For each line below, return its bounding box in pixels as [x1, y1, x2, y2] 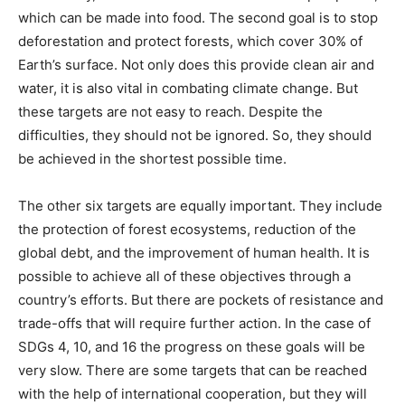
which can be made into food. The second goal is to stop [18, 9, 378, 26]
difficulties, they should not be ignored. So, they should [18, 127, 372, 144]
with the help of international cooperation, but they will [18, 385, 367, 402]
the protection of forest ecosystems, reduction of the [18, 221, 356, 238]
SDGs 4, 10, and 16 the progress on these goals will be [18, 338, 365, 355]
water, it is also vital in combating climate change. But [18, 80, 358, 97]
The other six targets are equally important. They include [18, 197, 382, 214]
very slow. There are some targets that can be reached [18, 362, 367, 379]
